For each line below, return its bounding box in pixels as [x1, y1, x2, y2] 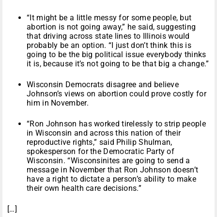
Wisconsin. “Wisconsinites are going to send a [27, 156, 190, 166]
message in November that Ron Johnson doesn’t [27, 165, 199, 175]
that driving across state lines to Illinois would [27, 31, 190, 41]
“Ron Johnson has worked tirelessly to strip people [27, 119, 206, 129]
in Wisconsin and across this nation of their [27, 128, 181, 138]
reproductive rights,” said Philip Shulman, [27, 138, 172, 147]
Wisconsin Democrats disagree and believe [27, 80, 179, 90]
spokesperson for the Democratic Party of [27, 147, 174, 156]
